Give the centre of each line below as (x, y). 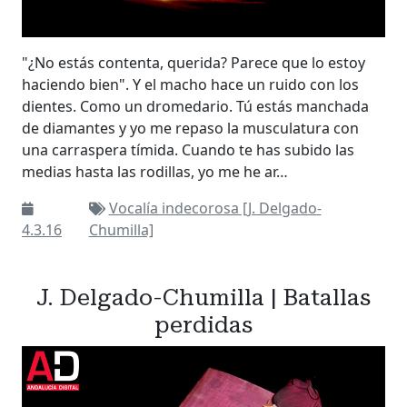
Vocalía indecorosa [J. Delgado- (215, 208)
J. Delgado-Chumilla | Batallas (203, 298)
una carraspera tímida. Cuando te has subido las (188, 150)
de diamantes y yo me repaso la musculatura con (190, 129)
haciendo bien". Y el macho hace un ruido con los (190, 85)
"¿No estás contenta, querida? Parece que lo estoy (194, 63)
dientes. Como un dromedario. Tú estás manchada (195, 107)
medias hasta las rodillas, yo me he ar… (155, 172)
